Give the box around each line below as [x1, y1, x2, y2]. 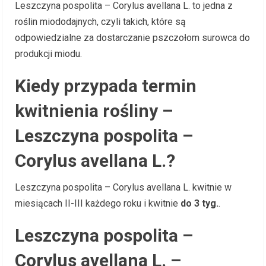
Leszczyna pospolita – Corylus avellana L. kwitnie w [15, 181, 232, 193]
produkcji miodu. [15, 47, 82, 59]
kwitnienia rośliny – [15, 100, 173, 121]
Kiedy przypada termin [15, 75, 197, 96]
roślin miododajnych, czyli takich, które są [15, 15, 186, 27]
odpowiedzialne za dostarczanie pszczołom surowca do [15, 31, 250, 43]
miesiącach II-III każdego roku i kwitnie [15, 197, 180, 209]
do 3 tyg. [180, 197, 218, 209]
